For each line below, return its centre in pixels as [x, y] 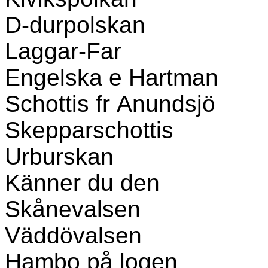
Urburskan [59, 156]
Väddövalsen [73, 235]
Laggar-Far [63, 51]
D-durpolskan [75, 25]
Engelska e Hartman [112, 77]
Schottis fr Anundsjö [110, 104]
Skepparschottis [89, 130]
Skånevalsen [73, 209]
